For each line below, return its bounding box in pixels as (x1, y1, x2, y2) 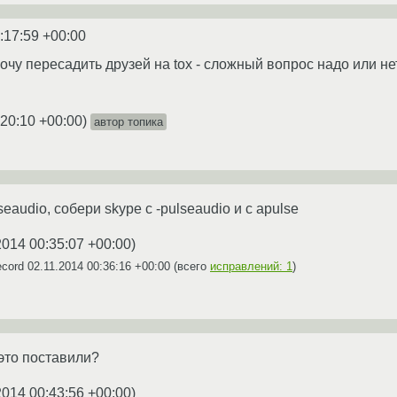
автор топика (93, 114, 163, 128)
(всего (170, 259, 210, 273)
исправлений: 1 (210, 259, 292, 273)
